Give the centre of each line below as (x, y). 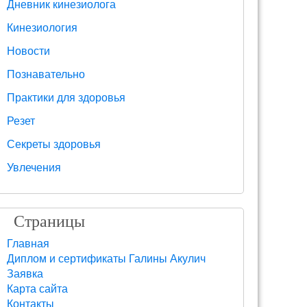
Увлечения (34, 168)
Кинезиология (42, 28)
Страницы (49, 221)
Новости (28, 51)
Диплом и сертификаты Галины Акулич (106, 259)
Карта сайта (37, 289)
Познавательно (46, 74)
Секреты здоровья (54, 144)
